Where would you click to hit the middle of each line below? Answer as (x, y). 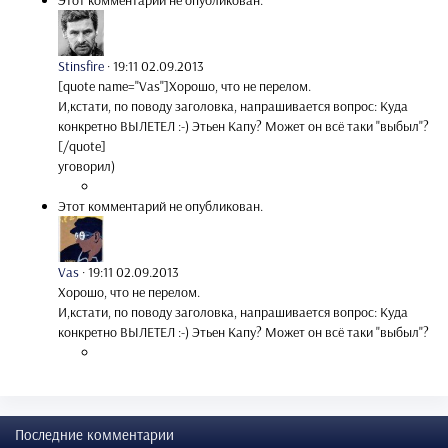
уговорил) (86, 166)
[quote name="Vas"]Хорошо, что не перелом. (184, 86)
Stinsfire (81, 66)
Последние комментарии (94, 435)
